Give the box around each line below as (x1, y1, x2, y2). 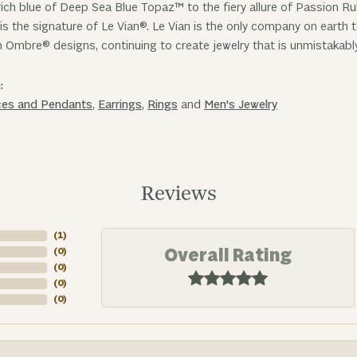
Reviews (140, 182, 217, 206)
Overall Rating (164, 244, 292, 268)
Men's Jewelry (204, 97, 277, 112)
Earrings (98, 97, 142, 112)
